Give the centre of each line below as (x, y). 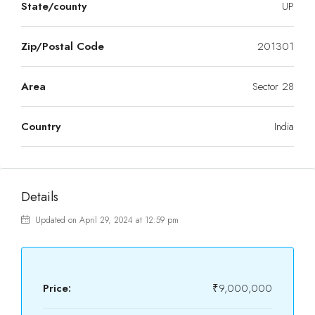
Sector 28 (273, 86)
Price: (57, 288)
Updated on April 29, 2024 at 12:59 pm (105, 220)
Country (41, 127)
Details (40, 197)
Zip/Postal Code (63, 46)
